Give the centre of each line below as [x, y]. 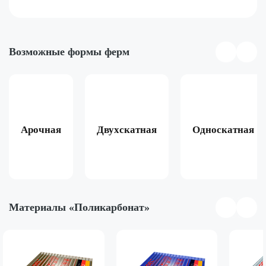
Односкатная [223, 129]
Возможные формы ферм [69, 52]
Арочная [41, 129]
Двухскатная [127, 129]
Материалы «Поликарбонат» [79, 208]
